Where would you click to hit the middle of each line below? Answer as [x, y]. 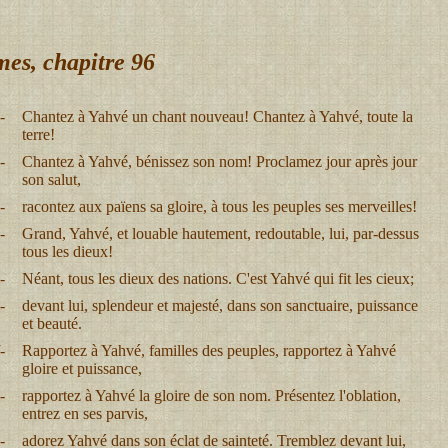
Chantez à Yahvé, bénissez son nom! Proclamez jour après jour [219, 161]
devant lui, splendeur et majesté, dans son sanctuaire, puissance [220, 305]
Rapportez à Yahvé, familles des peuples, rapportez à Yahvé [209, 350]
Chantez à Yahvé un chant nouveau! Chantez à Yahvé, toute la [217, 116]
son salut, [51, 179]
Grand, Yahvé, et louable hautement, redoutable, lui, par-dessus [220, 233]
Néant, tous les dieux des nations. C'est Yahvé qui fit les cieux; [218, 278]
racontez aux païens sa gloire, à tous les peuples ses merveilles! [219, 206]
